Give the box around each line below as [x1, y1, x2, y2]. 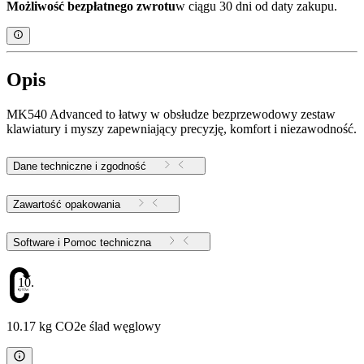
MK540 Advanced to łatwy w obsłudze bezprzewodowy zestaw [6, 107, 336, 122]
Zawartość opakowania [13, 197, 120, 210]
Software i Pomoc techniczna [63, 236, 151, 249]
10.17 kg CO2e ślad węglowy [6, 318, 161, 333]
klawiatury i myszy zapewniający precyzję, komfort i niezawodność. [6, 122, 357, 136]
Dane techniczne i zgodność [13, 159, 146, 172]
